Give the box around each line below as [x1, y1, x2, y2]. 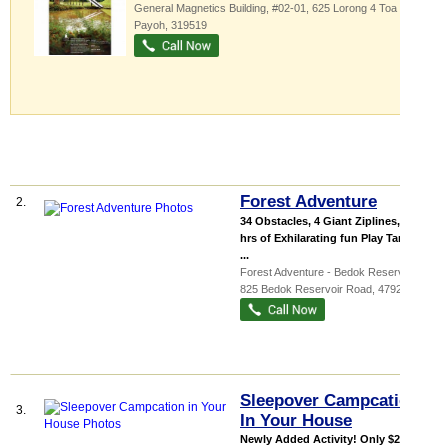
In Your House [240, 411, 352, 430]
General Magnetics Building [134, 2, 266, 14]
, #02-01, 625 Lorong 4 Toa [266, 2, 397, 14]
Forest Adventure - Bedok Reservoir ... [240, 266, 428, 278]
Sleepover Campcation [240, 391, 419, 410]
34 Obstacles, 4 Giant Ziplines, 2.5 [240, 215, 418, 227]
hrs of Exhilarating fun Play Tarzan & [240, 232, 432, 244]
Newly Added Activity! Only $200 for [240, 433, 430, 445]
